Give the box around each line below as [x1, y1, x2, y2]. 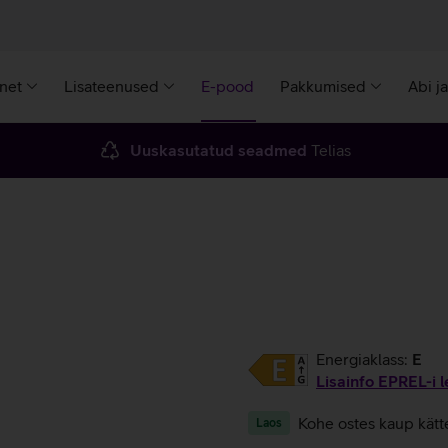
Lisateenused [64, 77, 159, 96]
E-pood [201, 77, 254, 96]
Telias [306, 141, 351, 159]
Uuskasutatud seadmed [129, 141, 307, 159]
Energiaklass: [316, 350, 412, 368]
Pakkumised [280, 77, 366, 96]
